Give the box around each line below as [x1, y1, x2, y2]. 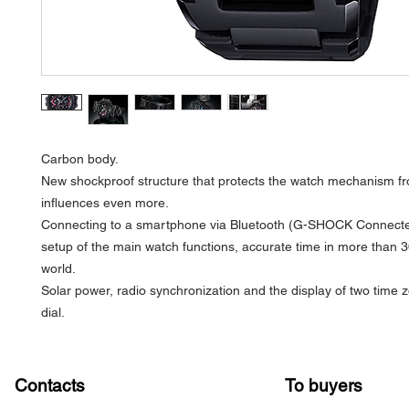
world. [41, 261, 76, 276]
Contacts [15, 375, 85, 395]
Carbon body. [41, 152, 119, 166]
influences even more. [41, 195, 169, 210]
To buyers [285, 375, 362, 395]
